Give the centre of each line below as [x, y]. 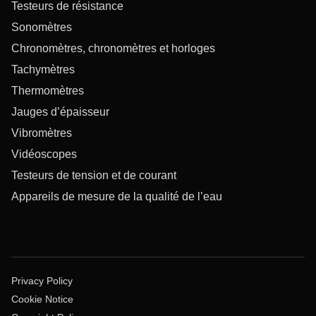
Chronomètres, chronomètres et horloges [113, 48]
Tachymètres [43, 69]
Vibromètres [42, 133]
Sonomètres [42, 27]
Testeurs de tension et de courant [94, 175]
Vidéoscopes [44, 154]
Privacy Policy [42, 280]
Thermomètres [48, 90]
